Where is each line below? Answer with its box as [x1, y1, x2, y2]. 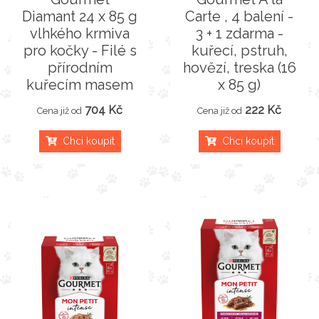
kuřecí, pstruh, [191, 42, 288, 59]
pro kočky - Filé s [23, 42, 137, 59]
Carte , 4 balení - [185, 8, 293, 25]
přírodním [47, 59, 113, 76]
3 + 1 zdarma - [195, 25, 283, 42]
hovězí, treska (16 [182, 59, 296, 76]
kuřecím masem [26, 76, 133, 93]
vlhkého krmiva [30, 25, 130, 42]
